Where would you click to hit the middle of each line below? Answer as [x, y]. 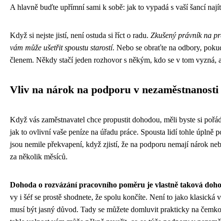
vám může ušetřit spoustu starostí [61, 48]
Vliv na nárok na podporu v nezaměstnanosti [114, 90]
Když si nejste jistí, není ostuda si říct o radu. [80, 36]
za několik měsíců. [39, 157]
